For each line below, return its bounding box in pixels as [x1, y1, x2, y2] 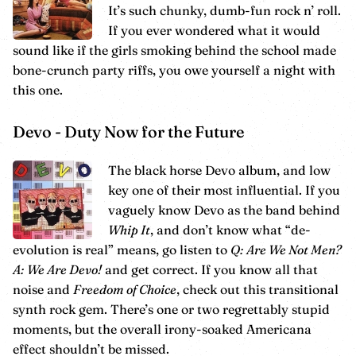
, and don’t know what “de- [150, 221, 311, 238]
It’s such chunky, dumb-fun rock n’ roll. [108, 2, 341, 18]
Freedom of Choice [73, 281, 176, 297]
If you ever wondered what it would [108, 21, 320, 38]
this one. [13, 81, 63, 98]
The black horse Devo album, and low [108, 161, 331, 178]
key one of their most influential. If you [108, 181, 340, 198]
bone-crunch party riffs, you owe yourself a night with [13, 61, 335, 78]
